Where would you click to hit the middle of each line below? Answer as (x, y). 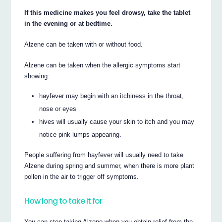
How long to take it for (63, 201)
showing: (37, 76)
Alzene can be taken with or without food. (84, 44)
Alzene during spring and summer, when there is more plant (110, 166)
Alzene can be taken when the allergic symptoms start (103, 65)
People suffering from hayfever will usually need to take (104, 155)
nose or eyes (58, 109)
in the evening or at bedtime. (69, 23)
